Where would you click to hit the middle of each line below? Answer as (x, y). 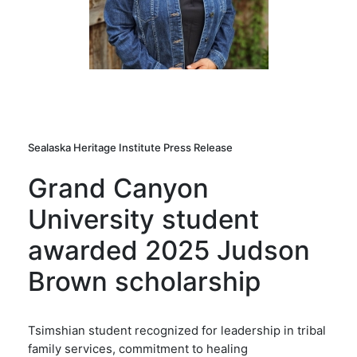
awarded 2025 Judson (169, 250)
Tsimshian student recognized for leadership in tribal (177, 330)
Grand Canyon (118, 188)
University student (143, 219)
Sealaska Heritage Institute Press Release (130, 147)
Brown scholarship (144, 281)
